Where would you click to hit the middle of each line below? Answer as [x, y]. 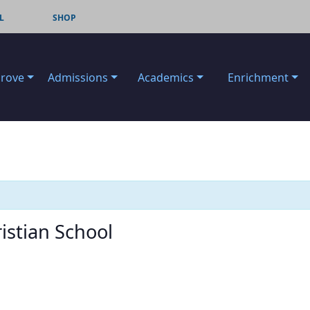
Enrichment [258, 77]
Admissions [78, 77]
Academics [166, 77]
